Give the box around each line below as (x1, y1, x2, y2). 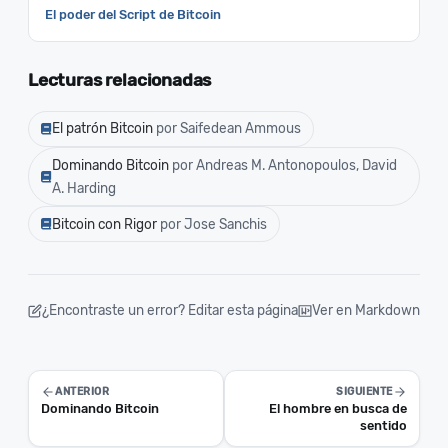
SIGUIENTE (336, 385, 393, 399)
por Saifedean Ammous (156, 120, 301, 137)
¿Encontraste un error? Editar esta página (42, 302, 298, 319)
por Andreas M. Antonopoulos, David (172, 156, 397, 173)
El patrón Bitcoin (52, 120, 156, 137)
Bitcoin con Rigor (52, 215, 160, 232)
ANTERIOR (55, 385, 110, 399)
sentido (360, 418, 407, 434)
